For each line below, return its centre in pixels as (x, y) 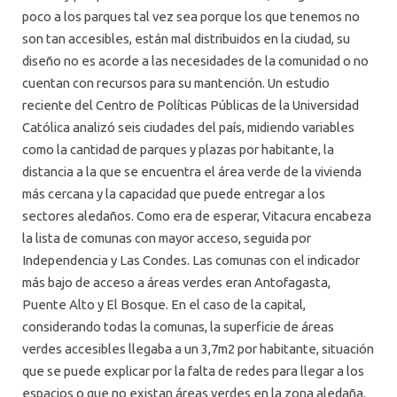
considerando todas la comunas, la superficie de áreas (178, 327)
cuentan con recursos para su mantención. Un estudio (176, 83)
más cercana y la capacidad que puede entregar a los (174, 194)
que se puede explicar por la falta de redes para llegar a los (193, 371)
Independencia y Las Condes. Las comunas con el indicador (191, 261)
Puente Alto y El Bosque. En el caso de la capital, (164, 305)
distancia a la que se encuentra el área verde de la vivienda (192, 172)
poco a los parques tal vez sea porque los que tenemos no (191, 17)
